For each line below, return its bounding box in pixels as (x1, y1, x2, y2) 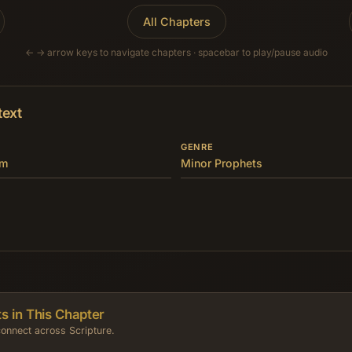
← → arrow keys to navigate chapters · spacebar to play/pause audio (24, 46, 328, 59)
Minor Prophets (181, 156, 262, 170)
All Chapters (142, 14, 211, 28)
